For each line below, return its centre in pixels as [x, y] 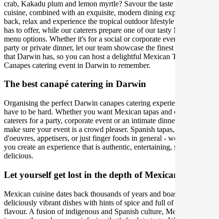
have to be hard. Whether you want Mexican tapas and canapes [101, 112]
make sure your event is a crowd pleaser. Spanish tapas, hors [97, 130]
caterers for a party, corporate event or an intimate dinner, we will [104, 121]
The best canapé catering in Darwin [75, 84]
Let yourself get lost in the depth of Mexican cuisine [106, 175]
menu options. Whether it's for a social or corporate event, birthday [106, 39]
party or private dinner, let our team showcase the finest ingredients [107, 47]
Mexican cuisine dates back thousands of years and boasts [93, 194]
